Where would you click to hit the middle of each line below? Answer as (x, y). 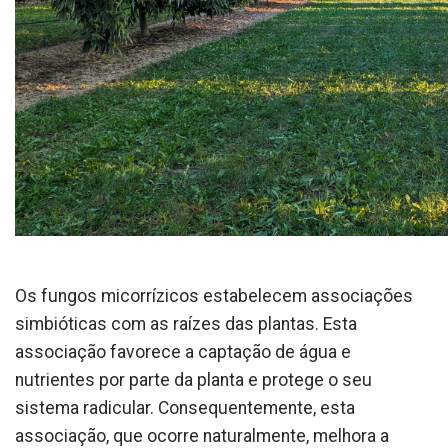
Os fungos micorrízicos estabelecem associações (214, 296)
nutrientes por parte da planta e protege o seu (193, 380)
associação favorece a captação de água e (183, 352)
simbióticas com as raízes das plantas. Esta (186, 324)
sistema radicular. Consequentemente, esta (185, 408)
